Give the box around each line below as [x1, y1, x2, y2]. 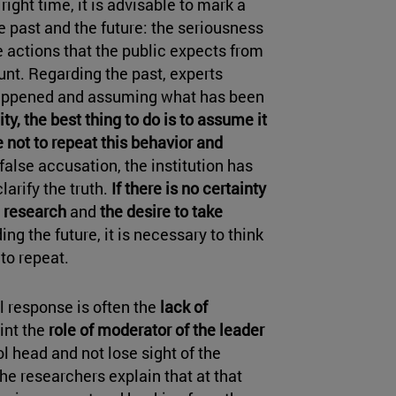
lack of [156, 296, 208, 318]
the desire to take [100, 201, 223, 223]
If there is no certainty [111, 178, 266, 200]
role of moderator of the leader [49, 319, 264, 341]
